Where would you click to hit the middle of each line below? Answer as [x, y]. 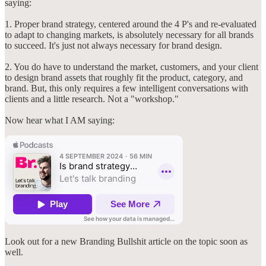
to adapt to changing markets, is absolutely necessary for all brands [129, 34]
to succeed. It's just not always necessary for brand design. [113, 45]
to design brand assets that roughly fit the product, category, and [124, 77]
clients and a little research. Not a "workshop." [92, 99]
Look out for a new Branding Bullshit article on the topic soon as [126, 241]
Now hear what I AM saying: [60, 120]
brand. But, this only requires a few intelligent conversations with [126, 88]
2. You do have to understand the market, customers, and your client [132, 66]
